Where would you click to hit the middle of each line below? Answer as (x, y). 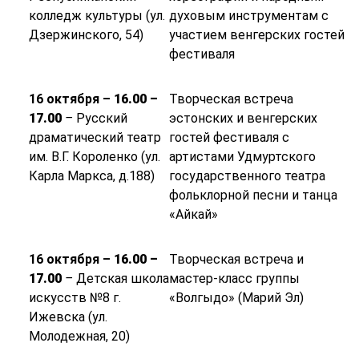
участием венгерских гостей (256, 35)
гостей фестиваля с (229, 138)
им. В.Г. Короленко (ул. (94, 157)
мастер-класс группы (234, 279)
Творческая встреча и (236, 260)
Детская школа (122, 279)
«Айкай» (193, 215)
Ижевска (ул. (68, 317)
